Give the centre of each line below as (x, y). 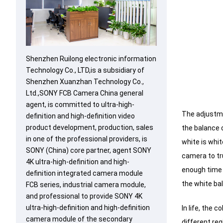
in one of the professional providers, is (87, 139)
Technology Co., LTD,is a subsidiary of (85, 70)
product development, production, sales (90, 128)
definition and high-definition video (80, 116)
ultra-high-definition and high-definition (88, 208)
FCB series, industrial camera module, (86, 185)
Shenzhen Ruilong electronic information (91, 59)
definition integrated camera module (84, 173)
